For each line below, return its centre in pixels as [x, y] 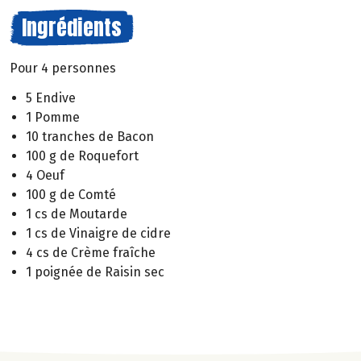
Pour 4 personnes [63, 68]
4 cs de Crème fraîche [91, 252]
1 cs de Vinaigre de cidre [98, 233]
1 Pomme [53, 117]
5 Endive [51, 98]
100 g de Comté [71, 194]
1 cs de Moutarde [77, 214]
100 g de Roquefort [82, 156]
